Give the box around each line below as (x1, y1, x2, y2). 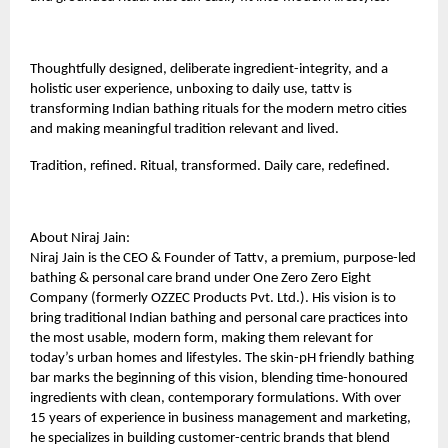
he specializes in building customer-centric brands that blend (30, 430, 390, 446)
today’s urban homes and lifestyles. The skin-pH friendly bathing (30, 350, 414, 366)
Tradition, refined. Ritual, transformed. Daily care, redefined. (30, 158, 390, 174)
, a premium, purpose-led (264, 250, 416, 266)
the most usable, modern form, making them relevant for (30, 330, 373, 346)
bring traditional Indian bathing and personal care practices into (30, 310, 408, 326)
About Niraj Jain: (30, 230, 130, 246)
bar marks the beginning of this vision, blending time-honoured (30, 370, 408, 386)
